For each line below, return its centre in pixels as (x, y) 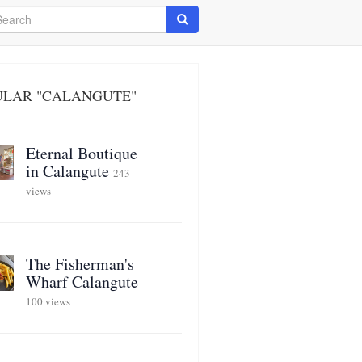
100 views (48, 301)
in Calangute (67, 171)
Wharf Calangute (82, 282)
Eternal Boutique (81, 153)
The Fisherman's (80, 264)
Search (194, 19)
